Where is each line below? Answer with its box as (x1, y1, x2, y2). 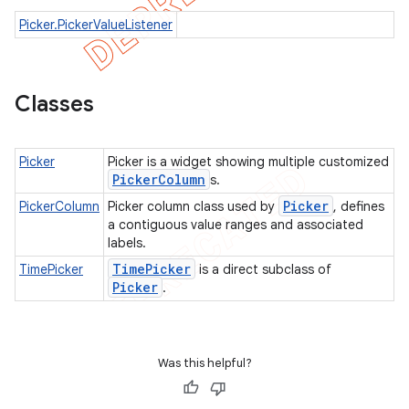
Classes (15, 90, 94, 118)
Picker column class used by (108, 198, 278, 215)
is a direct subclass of (195, 261, 331, 278)
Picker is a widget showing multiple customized (108, 153, 389, 170)
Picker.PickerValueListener (19, 16, 173, 33)
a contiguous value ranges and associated (108, 216, 363, 233)
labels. (108, 235, 150, 251)
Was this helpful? (157, 355, 252, 371)
